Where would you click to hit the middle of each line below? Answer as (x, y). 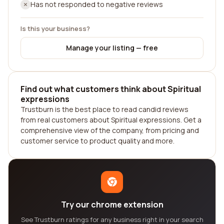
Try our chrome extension (112, 204)
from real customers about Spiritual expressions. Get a (111, 120)
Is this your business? (55, 28)
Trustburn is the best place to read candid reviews (104, 109)
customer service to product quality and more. (97, 141)
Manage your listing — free (112, 48)
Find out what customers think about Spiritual (111, 89)
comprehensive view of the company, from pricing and (110, 130)
